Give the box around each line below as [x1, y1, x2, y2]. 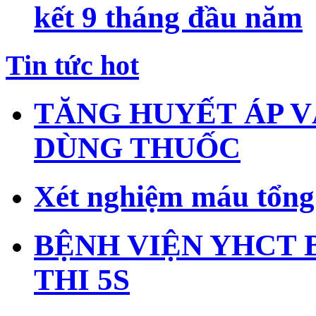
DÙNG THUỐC [34, 130, 241, 164]
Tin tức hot [6, 49, 139, 81]
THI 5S [34, 262, 130, 296]
